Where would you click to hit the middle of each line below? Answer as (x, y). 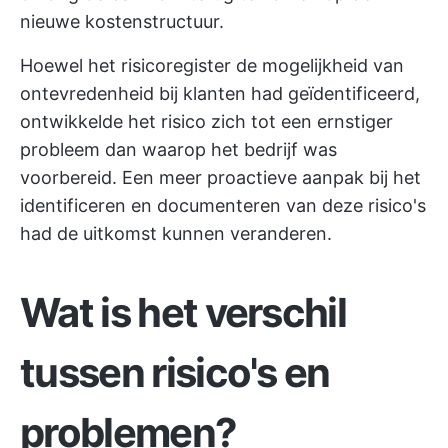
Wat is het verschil (183, 312)
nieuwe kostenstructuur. (122, 21)
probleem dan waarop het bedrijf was (178, 149)
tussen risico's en (175, 372)
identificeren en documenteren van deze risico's (223, 205)
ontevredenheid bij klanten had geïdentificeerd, (220, 93)
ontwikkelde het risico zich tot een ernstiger (206, 121)
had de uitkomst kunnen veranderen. (176, 233)
